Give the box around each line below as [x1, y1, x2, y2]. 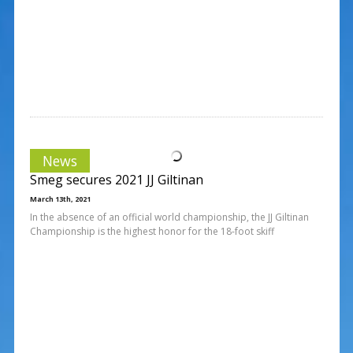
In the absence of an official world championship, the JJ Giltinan [29, 210, 309, 224]
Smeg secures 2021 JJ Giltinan [29, 170, 203, 188]
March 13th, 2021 [29, 193, 91, 204]
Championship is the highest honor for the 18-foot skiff [29, 224, 274, 238]
